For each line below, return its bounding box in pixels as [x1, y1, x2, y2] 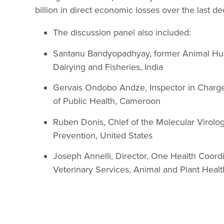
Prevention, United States [53, 129, 152, 141]
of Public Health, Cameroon [53, 95, 160, 107]
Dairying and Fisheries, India [53, 61, 163, 72]
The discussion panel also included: [53, 27, 191, 38]
